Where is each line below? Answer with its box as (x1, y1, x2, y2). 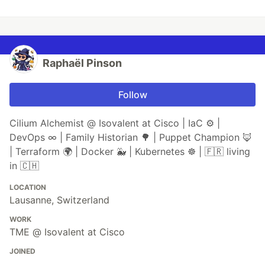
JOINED (9, 247, 35, 256)
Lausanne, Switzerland (9, 194, 109, 206)
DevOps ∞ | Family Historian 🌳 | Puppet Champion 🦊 (9, 131, 252, 144)
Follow (118, 89, 147, 101)
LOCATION (9, 183, 46, 192)
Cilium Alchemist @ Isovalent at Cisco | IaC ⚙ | (9, 117, 220, 130)
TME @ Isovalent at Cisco (9, 226, 125, 238)
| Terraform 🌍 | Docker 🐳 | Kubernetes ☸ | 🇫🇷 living (9, 146, 250, 158)
